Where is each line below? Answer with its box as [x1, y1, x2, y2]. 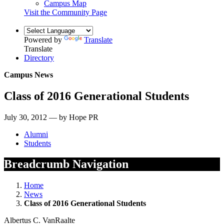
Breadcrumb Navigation [4, 157, 128, 171]
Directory [24, 53, 54, 62]
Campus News [4, 70, 53, 79]
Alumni [24, 129, 48, 138]
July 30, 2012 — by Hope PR [4, 112, 98, 121]
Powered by [24, 35, 64, 44]
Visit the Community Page [24, 7, 107, 16]
